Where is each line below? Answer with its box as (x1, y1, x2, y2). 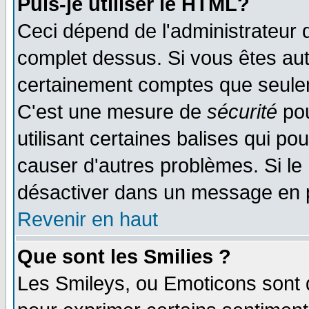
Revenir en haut (17, 208, 158, 230)
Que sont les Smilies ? (17, 246, 231, 268)
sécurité (207, 101, 277, 123)
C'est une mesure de (17, 101, 207, 123)
